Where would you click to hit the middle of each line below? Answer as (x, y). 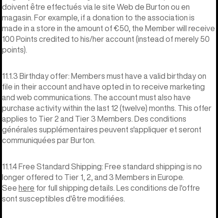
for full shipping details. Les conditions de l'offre (117, 188)
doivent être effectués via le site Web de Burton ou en (96, 7)
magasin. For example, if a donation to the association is (98, 17)
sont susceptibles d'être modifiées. (64, 198)
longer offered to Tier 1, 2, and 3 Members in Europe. (93, 177)
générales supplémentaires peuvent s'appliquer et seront (102, 129)
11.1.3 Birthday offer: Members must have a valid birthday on (104, 76)
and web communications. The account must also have (96, 97)
